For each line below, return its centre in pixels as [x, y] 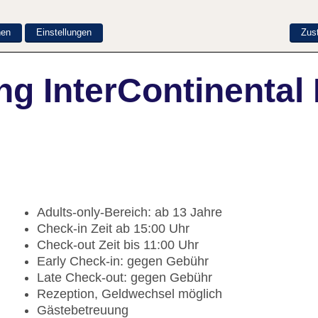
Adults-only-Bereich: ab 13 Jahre [130, 213]
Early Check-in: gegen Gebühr [123, 262]
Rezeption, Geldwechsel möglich [130, 294]
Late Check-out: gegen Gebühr [125, 278]
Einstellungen [64, 32]
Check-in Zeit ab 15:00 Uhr [113, 229]
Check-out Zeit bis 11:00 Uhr [118, 245]
